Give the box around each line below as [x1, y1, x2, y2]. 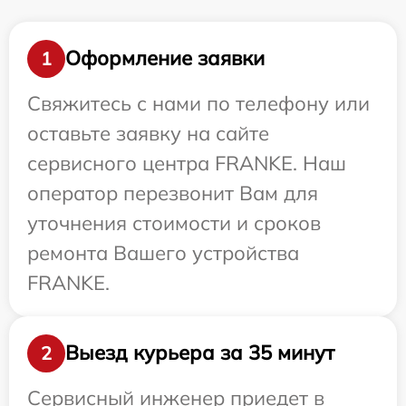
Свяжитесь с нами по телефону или [27, 90, 370, 116]
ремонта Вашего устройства [27, 239, 299, 266]
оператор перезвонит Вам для [27, 179, 318, 206]
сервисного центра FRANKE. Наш [27, 150, 346, 176]
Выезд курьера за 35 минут [65, 340, 334, 366]
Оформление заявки [65, 45, 265, 72]
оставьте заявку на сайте [27, 120, 269, 146]
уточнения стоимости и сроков [27, 209, 321, 236]
